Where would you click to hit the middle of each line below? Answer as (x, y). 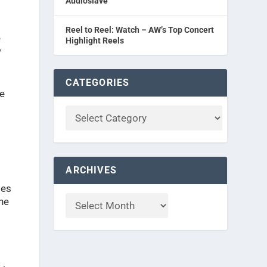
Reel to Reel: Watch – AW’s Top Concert (140, 30)
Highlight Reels (95, 41)
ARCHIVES (91, 170)
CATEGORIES (98, 83)
